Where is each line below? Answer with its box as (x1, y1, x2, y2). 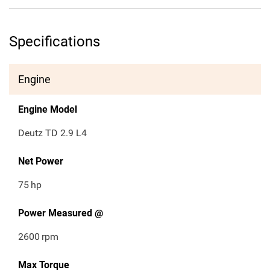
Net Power (18, 155, 63, 168)
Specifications (9, 33, 100, 51)
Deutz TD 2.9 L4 (18, 127, 87, 139)
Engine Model (18, 104, 77, 116)
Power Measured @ (18, 207, 103, 219)
